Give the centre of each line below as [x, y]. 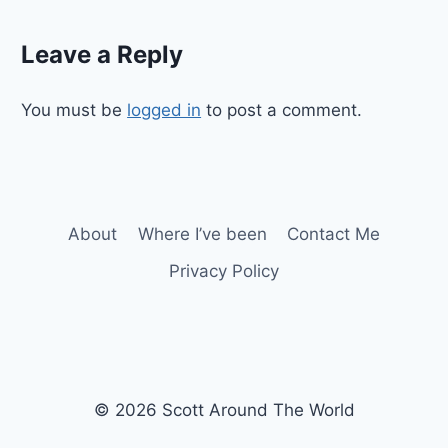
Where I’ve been [202, 234]
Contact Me [333, 234]
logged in [164, 110]
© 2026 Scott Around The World [224, 410]
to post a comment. [282, 110]
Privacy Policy [224, 271]
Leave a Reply [102, 55]
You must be [74, 110]
